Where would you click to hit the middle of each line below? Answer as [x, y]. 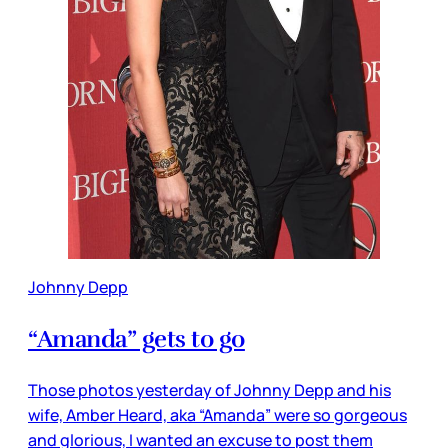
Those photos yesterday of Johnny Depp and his [209, 390]
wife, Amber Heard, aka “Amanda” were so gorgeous [217, 415]
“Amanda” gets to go [136, 339]
